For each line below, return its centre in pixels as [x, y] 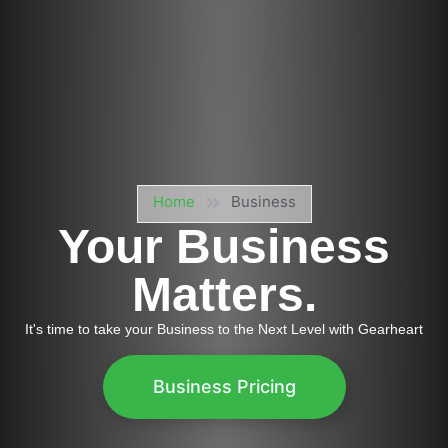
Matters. [224, 294]
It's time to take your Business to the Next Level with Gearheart [224, 328]
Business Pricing [224, 386]
